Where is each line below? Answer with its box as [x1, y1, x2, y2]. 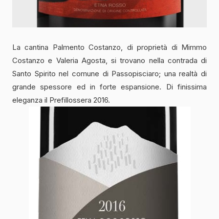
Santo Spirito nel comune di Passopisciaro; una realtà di [12, 69, 207, 79]
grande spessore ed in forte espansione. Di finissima [12, 82, 207, 92]
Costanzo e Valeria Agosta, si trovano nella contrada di [12, 56, 207, 66]
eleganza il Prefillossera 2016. [12, 95, 110, 105]
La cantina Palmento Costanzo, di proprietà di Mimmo [12, 43, 207, 52]
